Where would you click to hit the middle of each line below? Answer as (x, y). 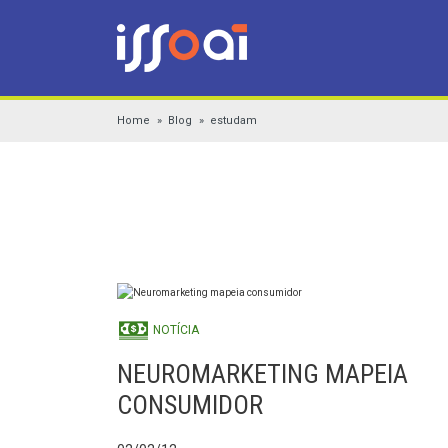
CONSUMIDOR (190, 405)
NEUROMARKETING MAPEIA (262, 374)
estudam (233, 120)
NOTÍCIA (174, 330)
